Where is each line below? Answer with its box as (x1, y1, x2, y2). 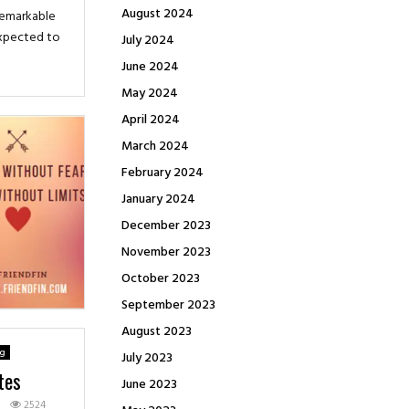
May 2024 (121, 83, 178, 104)
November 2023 (121, 242, 211, 263)
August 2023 (121, 321, 192, 342)
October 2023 (121, 268, 200, 289)
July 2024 (121, 30, 174, 51)
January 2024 (121, 189, 195, 210)
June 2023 (121, 374, 177, 395)
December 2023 (121, 215, 211, 236)
